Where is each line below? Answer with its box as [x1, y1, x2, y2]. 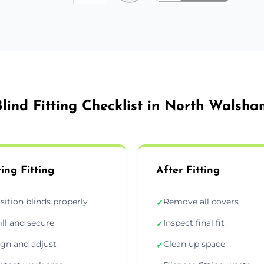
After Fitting [156, 164, 220, 176]
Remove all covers [163, 196, 239, 207]
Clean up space [163, 238, 225, 249]
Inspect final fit [163, 217, 225, 228]
